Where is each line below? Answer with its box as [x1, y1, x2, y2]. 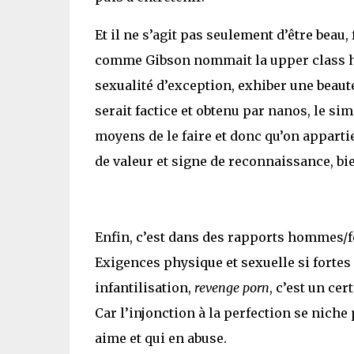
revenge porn [194, 279, 269, 296]
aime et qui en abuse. [94, 330, 227, 346]
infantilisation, [94, 279, 194, 296]
